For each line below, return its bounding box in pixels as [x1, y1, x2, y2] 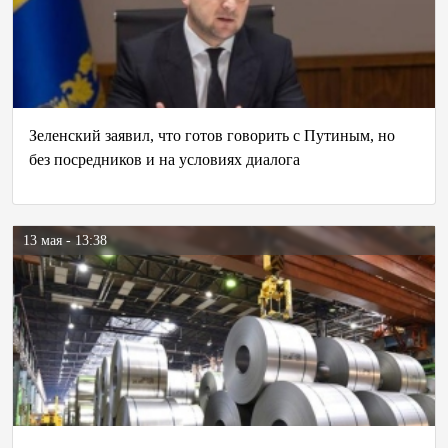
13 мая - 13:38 [23, 233, 107, 248]
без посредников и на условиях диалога [29, 151, 300, 168]
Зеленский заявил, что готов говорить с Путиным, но [29, 127, 395, 144]
